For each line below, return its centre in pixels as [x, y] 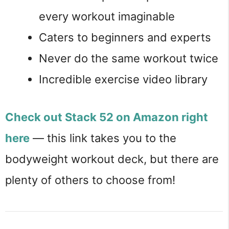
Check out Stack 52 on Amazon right [107, 117]
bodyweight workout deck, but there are [112, 159]
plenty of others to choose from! [90, 180]
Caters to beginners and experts [125, 37]
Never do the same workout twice [129, 58]
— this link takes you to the [103, 138]
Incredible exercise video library [123, 79]
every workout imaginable [107, 16]
